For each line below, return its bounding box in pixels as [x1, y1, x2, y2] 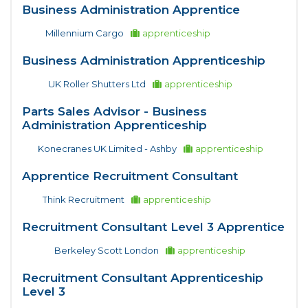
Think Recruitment [42, 193, 124, 205]
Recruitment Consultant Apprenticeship [22, 270, 263, 285]
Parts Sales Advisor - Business [22, 104, 207, 118]
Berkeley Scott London [54, 244, 159, 256]
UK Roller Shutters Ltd [48, 78, 146, 89]
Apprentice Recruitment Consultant [22, 168, 238, 183]
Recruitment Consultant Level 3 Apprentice [22, 219, 285, 234]
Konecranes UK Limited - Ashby [38, 142, 177, 154]
